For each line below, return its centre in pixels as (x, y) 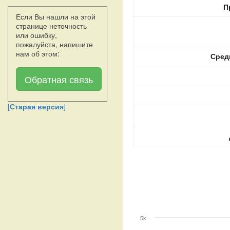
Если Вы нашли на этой (56, 16)
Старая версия (37, 106)
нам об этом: (38, 53)
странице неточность (51, 26)
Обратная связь (59, 79)
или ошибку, (36, 35)
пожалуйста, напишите (54, 44)
